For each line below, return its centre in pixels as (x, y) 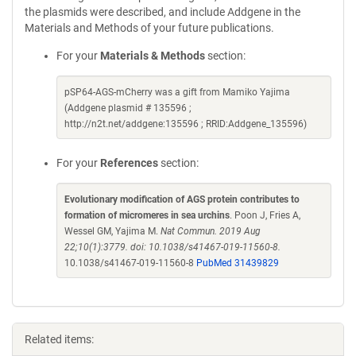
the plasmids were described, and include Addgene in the (163, 12)
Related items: (59, 339)
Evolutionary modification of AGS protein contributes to (182, 199)
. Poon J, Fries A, (265, 215)
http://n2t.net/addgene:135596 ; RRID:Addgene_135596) (186, 124)
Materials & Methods (153, 56)
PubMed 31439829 (238, 263)
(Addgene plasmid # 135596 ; (128, 108)
